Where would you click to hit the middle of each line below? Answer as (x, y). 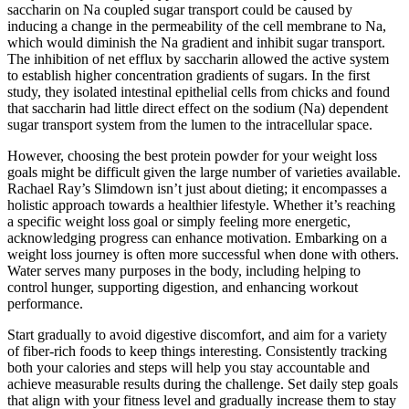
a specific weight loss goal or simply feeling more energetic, (179, 222)
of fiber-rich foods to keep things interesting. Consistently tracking (197, 351)
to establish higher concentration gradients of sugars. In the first (189, 76)
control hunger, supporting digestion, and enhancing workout (183, 288)
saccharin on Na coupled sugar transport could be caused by (180, 10)
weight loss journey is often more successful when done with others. (203, 255)
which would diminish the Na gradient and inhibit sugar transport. (196, 43)
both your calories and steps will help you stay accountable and (189, 368)
